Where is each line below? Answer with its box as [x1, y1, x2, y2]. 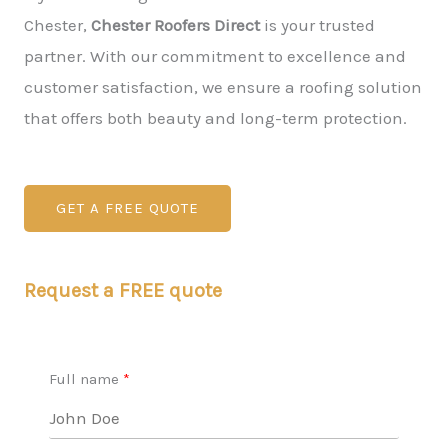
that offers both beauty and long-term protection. [24, 108, 407, 128]
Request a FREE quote [24, 279, 222, 302]
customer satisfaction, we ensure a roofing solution [24, 77, 422, 97]
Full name [49, 370, 119, 388]
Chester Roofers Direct [91, 15, 260, 35]
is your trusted [260, 15, 375, 35]
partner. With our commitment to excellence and [24, 46, 406, 66]
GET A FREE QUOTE [56, 199, 199, 217]
